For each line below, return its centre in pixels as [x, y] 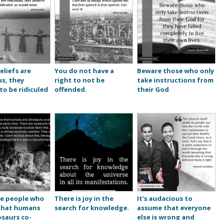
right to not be [79, 80]
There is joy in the [84, 199]
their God [153, 90]
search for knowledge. [92, 208]
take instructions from [175, 80]
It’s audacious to [165, 199]
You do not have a [84, 71]
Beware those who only [175, 71]
